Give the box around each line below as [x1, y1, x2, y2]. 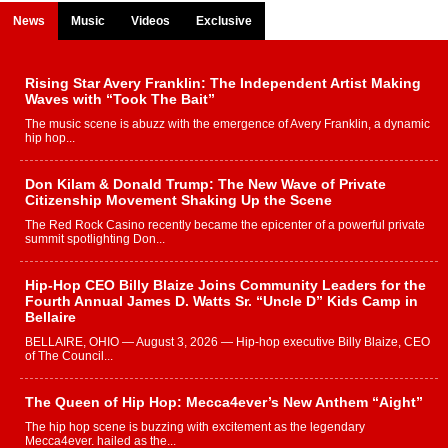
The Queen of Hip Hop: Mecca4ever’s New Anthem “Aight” [25, 394, 423, 411]
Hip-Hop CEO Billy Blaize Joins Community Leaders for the [25, 277, 426, 294]
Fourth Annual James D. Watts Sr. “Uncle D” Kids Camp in [25, 293, 418, 310]
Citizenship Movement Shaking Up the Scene [25, 192, 332, 209]
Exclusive [196, 14, 252, 29]
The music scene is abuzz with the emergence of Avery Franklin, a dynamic [25, 117, 430, 132]
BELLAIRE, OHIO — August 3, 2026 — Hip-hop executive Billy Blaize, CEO [25, 335, 430, 350]
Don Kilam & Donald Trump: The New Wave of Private [25, 176, 386, 193]
